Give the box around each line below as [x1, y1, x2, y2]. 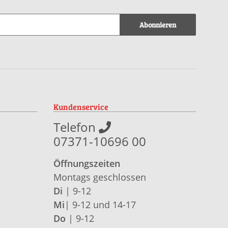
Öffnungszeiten [53, 157, 120, 169]
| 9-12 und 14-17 [64, 198, 136, 211]
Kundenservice [53, 101, 108, 112]
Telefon [53, 119, 99, 135]
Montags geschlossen [53, 171, 146, 183]
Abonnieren [139, 20, 176, 30]
